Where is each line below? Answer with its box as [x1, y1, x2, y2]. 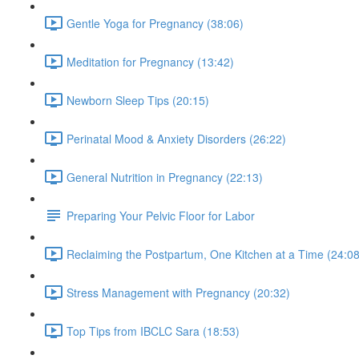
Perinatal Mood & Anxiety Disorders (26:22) [67, 130, 286, 147]
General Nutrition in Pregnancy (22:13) [67, 168, 263, 185]
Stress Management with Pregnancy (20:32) [67, 284, 290, 301]
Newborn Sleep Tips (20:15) [67, 91, 209, 108]
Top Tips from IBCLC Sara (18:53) [67, 322, 240, 339]
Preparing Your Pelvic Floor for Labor [67, 207, 255, 224]
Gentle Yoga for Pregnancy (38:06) [67, 14, 244, 31]
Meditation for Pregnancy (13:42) [67, 53, 234, 70]
